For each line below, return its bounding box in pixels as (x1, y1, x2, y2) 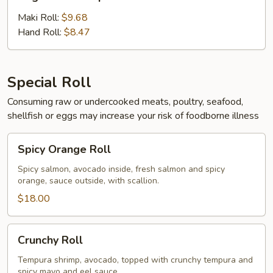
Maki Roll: (18, 11, 62, 24)
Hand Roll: (18, 26, 64, 39)
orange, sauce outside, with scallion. (18, 175, 159, 186)
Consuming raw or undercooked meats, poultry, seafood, (7, 95, 243, 108)
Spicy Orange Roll (18, 142, 111, 157)
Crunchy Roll (18, 233, 83, 247)
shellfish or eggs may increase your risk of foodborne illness (7, 109, 259, 122)
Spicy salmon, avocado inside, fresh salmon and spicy (18, 163, 225, 175)
